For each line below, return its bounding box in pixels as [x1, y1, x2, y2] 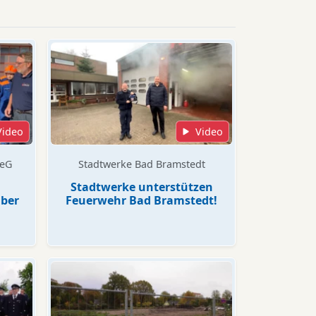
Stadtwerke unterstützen [70, 179, 213, 195]
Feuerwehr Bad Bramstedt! [66, 193, 217, 208]
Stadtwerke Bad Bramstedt [78, 157, 205, 171]
